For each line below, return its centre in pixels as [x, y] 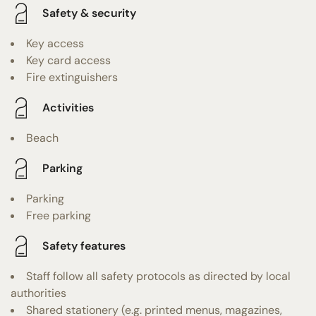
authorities [38, 293]
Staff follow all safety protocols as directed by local [158, 276]
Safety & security [89, 13]
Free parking [59, 215]
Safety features [84, 246]
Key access [55, 43]
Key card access [68, 60]
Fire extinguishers [72, 77]
